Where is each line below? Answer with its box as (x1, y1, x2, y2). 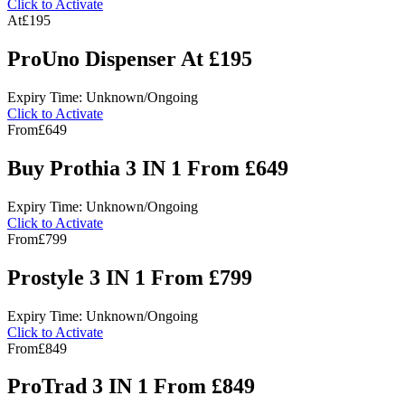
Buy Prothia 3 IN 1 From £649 (7, 155, 288, 180)
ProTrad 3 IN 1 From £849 (7, 374, 255, 399)
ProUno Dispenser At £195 (7, 47, 252, 71)
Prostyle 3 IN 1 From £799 (7, 265, 252, 289)
